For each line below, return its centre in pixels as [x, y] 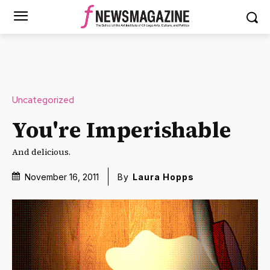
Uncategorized [43, 100]
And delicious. [41, 152]
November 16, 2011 [62, 177]
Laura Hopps [163, 177]
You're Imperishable [122, 130]
